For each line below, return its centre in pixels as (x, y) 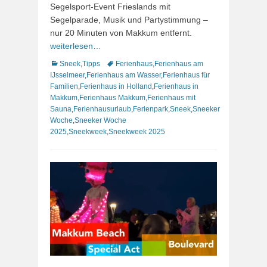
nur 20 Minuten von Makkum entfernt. (121, 32)
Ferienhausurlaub (102, 109)
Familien (64, 86)
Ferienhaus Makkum (112, 97)
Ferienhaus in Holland (116, 86)
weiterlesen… (76, 46)
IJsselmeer (67, 75)
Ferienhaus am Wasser (124, 75)
